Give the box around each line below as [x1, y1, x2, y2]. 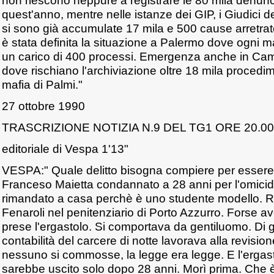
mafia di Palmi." [2, 78, 83, 91]
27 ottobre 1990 [2, 99, 85, 113]
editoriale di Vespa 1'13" [2, 142, 128, 155]
